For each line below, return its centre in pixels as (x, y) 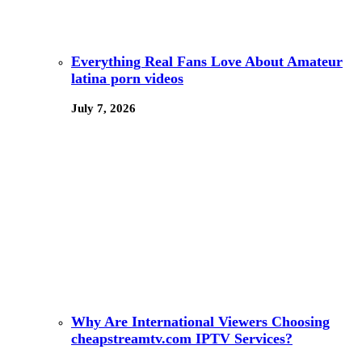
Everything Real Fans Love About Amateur (207, 61)
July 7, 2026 (103, 108)
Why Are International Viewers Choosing (200, 322)
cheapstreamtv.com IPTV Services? (182, 339)
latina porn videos (127, 78)
